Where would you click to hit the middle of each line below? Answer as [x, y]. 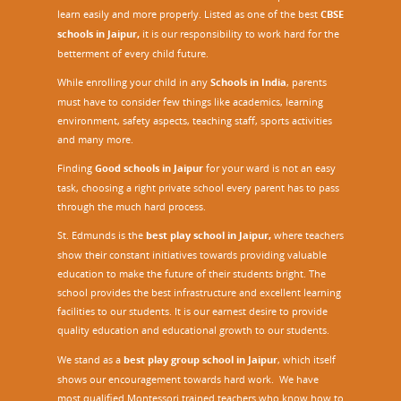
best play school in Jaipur [207, 236]
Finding [76, 168]
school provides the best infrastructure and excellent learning [199, 293]
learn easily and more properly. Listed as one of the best [189, 13]
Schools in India [248, 82]
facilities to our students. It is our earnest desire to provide [192, 311]
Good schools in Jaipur [149, 169]
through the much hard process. [132, 207]
